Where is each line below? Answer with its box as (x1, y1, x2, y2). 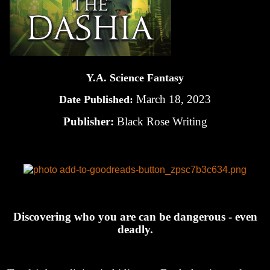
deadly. (117, 223, 153, 236)
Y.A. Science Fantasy (86, 72, 184, 84)
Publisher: (63, 115, 117, 128)
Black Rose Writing (116, 115, 207, 128)
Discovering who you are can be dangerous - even (13, 210, 257, 224)
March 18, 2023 (136, 93, 211, 106)
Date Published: (59, 93, 136, 106)
